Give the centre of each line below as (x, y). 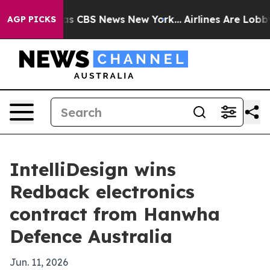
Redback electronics (102, 192)
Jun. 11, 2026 (39, 262)
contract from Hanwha (115, 214)
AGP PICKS (32, 19)
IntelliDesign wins (93, 169)
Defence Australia (91, 236)
